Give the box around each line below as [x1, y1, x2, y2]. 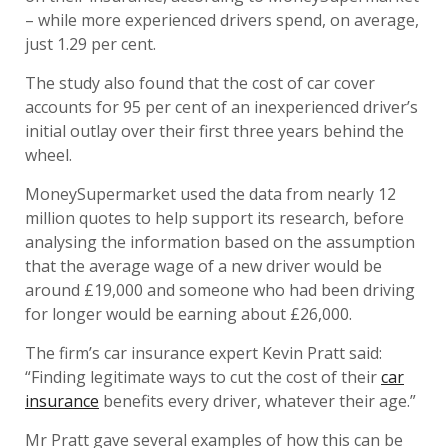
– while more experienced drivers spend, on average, [25, 9, 419, 31]
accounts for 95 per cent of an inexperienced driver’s [25, 96, 418, 118]
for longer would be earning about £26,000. [25, 303, 352, 325]
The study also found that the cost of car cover [25, 72, 375, 94]
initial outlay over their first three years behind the [25, 120, 404, 142]
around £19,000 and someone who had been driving [25, 279, 415, 301]
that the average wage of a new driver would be [25, 255, 382, 277]
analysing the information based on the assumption [25, 231, 415, 253]
